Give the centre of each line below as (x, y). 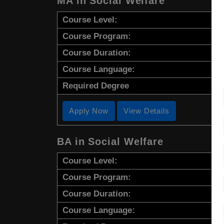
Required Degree (96, 85)
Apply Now (89, 110)
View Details (146, 110)
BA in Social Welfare (110, 141)
